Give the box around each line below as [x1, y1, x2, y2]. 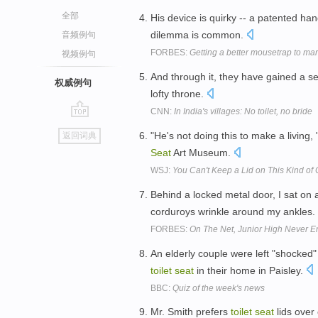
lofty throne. [150, 88, 207, 100]
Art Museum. [171, 146, 234, 158]
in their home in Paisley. [194, 264, 306, 276]
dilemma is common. [150, 29, 246, 41]
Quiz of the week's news [172, 283, 265, 293]
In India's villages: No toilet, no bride [174, 106, 312, 117]
